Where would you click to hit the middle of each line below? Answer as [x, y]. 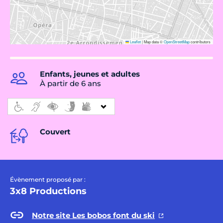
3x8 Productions [48, 191]
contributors [200, 42]
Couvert [55, 132]
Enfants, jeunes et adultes [90, 74]
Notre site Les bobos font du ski [93, 215]
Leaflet [135, 42]
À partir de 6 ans [70, 84]
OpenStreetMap [177, 42]
